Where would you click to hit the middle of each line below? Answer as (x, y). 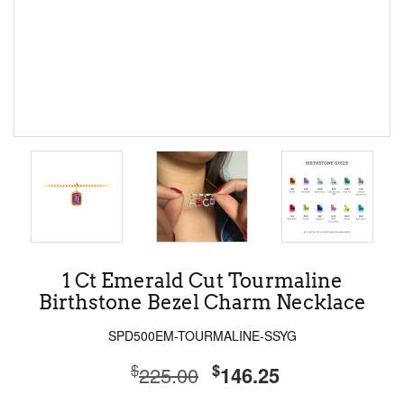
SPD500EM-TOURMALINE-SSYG (202, 335)
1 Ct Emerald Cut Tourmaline (202, 280)
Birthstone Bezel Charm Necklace (202, 302)
